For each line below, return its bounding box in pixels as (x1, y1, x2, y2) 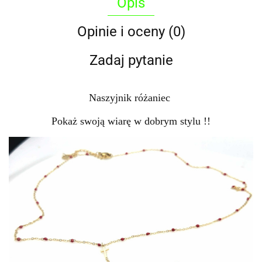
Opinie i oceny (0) (77, 23, 185, 40)
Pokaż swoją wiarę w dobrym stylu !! (51, 115, 211, 127)
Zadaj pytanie (89, 52, 173, 68)
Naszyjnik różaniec (89, 92, 173, 104)
